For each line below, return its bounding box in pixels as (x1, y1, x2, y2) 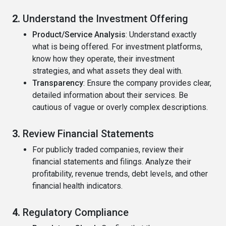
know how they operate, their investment (32, 54, 175, 64)
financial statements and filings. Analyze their (32, 157, 191, 167)
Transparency (32, 78, 83, 88)
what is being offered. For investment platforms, (32, 42, 202, 52)
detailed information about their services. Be (32, 90, 188, 100)
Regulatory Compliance (23, 206, 129, 219)
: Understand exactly (126, 30, 197, 40)
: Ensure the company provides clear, (83, 78, 211, 88)
